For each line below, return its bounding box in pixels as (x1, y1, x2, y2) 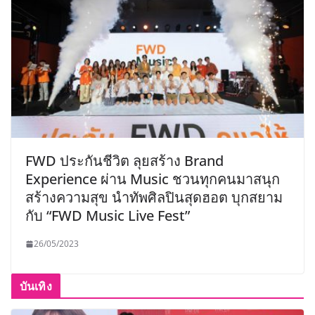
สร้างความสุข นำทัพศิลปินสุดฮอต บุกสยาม (25, 188, 283, 207)
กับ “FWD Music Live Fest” (25, 206, 190, 226)
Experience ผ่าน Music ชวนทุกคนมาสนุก (25, 169, 280, 189)
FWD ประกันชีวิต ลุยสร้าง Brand (25, 151, 224, 171)
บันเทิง (20, 278, 52, 295)
